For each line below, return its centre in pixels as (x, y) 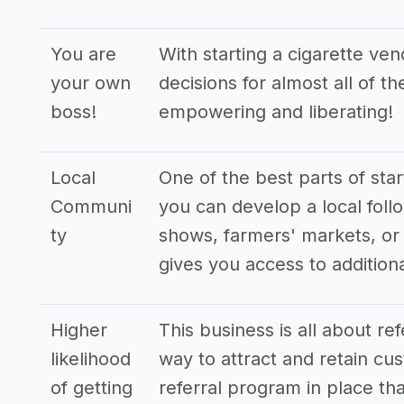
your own (91, 83)
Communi (91, 207)
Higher (79, 330)
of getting (92, 388)
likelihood (91, 359)
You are (83, 54)
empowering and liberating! (276, 112)
